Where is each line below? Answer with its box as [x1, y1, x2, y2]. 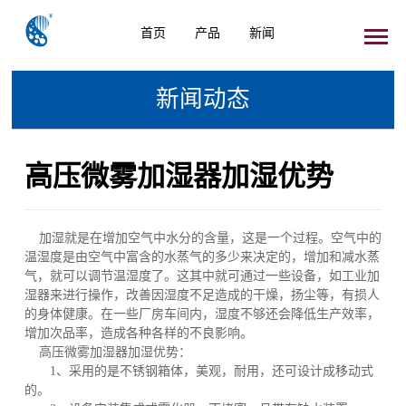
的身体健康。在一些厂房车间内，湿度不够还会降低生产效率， [24, 307, 380, 321]
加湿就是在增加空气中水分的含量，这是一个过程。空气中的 [24, 231, 382, 245]
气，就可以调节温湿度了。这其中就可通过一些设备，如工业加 [24, 269, 380, 283]
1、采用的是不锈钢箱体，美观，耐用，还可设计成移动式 [24, 364, 373, 378]
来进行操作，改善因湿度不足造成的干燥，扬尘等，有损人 [49, 288, 380, 302]
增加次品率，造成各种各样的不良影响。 [24, 326, 253, 340]
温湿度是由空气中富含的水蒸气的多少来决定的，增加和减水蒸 [24, 250, 380, 264]
